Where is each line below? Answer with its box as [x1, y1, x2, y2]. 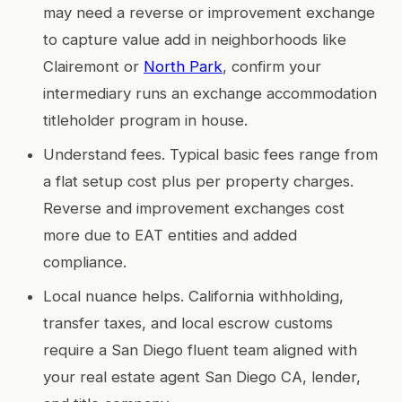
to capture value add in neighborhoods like [43, 30, 346, 48]
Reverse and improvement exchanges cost [43, 198, 345, 217]
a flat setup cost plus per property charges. [43, 171, 354, 190]
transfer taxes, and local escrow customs [43, 313, 333, 332]
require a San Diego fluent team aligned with [43, 340, 357, 359]
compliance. [43, 252, 127, 271]
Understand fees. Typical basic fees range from [43, 144, 378, 163]
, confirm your [223, 57, 321, 75]
